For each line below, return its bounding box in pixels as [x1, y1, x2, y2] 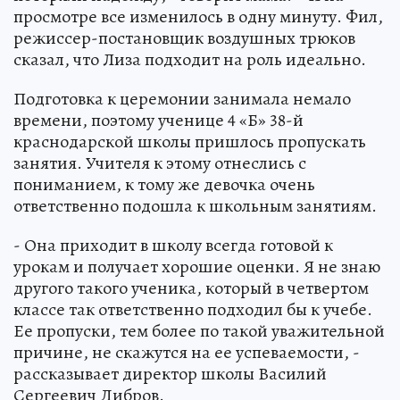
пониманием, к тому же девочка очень [13, 172, 315, 197]
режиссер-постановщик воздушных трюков [13, 26, 355, 51]
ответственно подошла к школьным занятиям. [13, 194, 377, 219]
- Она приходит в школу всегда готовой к [13, 233, 333, 258]
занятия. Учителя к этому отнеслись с [13, 151, 306, 176]
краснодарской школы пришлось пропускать [13, 129, 366, 154]
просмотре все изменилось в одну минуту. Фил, [13, 4, 383, 29]
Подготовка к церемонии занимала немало [13, 87, 351, 112]
